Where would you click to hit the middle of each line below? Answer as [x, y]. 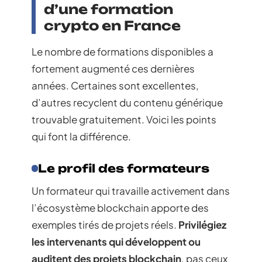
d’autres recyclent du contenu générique [127, 103]
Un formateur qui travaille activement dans [131, 191]
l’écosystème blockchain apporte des [120, 208]
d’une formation [108, 9]
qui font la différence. [81, 137]
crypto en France [112, 26]
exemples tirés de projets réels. [105, 225]
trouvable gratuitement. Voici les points [124, 120]
